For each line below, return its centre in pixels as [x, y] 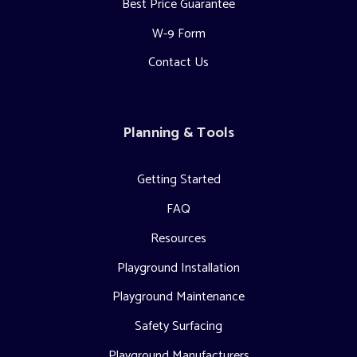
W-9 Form [178, 33]
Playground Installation [178, 268]
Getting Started [178, 180]
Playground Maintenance [178, 297]
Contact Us [178, 63]
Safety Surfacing [178, 327]
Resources [178, 238]
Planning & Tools [178, 133]
